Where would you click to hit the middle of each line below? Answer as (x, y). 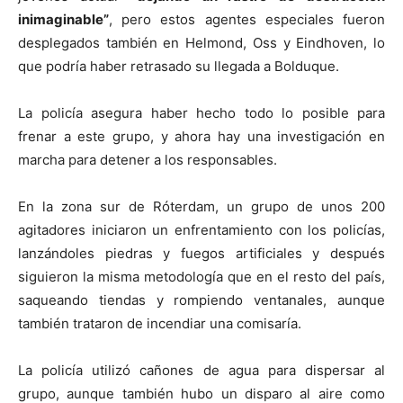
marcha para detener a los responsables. (148, 160)
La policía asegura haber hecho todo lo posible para (201, 113)
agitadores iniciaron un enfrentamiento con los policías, (201, 230)
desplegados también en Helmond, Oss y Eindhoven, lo (201, 43)
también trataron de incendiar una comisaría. (160, 324)
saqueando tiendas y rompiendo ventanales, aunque (201, 300)
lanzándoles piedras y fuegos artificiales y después (201, 254)
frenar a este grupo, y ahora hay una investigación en (201, 137)
